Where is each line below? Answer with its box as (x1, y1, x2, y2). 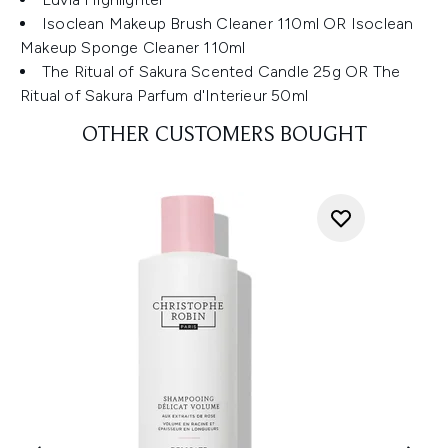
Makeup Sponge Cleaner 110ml (20, 38, 246, 57)
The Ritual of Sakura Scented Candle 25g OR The (42, 62, 401, 81)
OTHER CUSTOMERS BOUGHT (81, 125, 367, 147)
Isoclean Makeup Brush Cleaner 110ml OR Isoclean (42, 14, 414, 33)
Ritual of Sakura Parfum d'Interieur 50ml (20, 86, 308, 105)
